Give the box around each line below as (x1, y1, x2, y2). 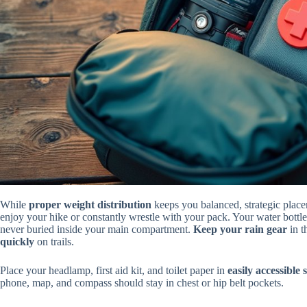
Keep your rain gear (193, 223, 287, 236)
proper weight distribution (29, 199, 151, 211)
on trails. (34, 236, 74, 248)
